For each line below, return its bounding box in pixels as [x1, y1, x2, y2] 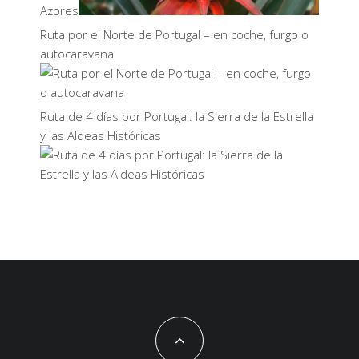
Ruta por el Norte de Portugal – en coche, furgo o [40, 26, 309, 42]
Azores [40, 2, 79, 18]
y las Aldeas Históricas [40, 127, 161, 143]
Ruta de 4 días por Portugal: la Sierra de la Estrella [40, 108, 313, 124]
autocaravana [40, 46, 114, 62]
